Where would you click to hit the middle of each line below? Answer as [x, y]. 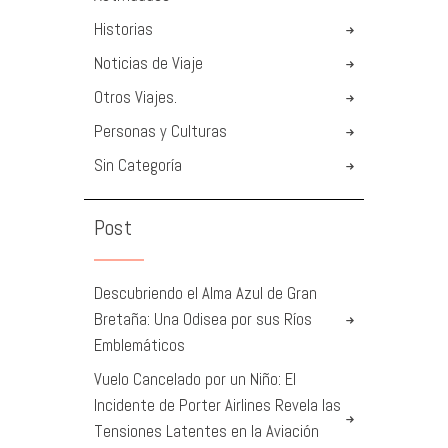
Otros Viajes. [135, 98]
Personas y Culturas [160, 132]
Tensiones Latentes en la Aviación [206, 432]
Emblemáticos [139, 346]
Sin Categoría [138, 166]
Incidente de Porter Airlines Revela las [217, 406]
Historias [123, 30]
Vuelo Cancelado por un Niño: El [195, 380]
